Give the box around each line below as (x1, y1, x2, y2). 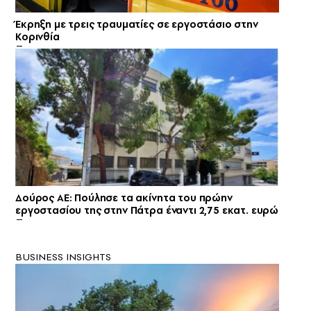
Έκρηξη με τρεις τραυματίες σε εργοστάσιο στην (15, 17, 258, 31)
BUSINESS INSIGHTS (15, 249, 111, 264)
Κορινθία (15, 29, 60, 44)
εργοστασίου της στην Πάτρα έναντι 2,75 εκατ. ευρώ (15, 203, 279, 217)
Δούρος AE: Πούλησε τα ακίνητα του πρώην (15, 190, 233, 205)
